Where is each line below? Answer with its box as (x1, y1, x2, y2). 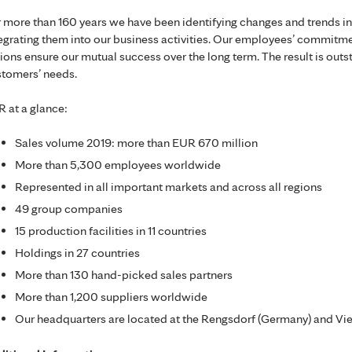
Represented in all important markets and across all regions (15, 179, 322, 195)
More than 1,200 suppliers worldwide (15, 289, 207, 305)
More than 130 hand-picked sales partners (15, 267, 233, 283)
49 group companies (15, 201, 123, 217)
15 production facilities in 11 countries (15, 223, 207, 239)
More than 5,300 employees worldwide (15, 157, 221, 173)
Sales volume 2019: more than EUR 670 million (15, 135, 258, 151)
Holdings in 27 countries (15, 245, 140, 261)
